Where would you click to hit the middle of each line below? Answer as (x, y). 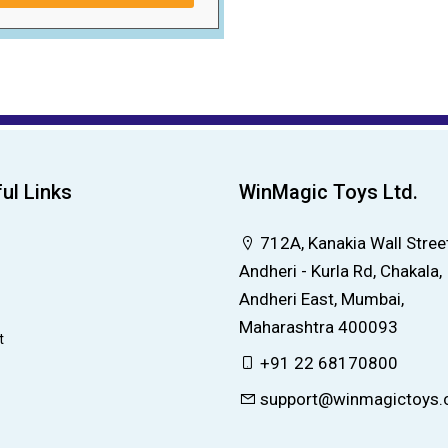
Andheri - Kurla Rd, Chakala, (340, 271)
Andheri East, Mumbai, (321, 299)
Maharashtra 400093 (318, 327)
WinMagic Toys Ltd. (328, 192)
